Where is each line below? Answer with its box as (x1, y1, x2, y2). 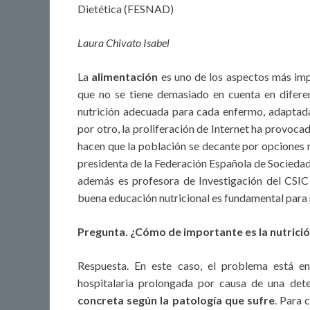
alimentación (91, 70, 158, 84)
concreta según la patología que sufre (77, 293, 275, 307)
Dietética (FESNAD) (77, 2, 174, 16)
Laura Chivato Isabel (77, 36, 170, 50)
